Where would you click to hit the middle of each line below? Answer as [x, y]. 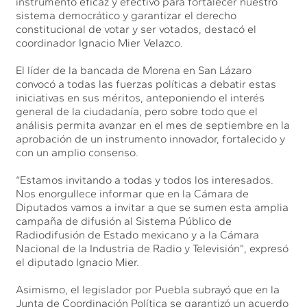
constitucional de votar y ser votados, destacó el [136, 29]
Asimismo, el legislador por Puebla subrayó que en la [148, 289]
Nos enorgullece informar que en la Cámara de [133, 193]
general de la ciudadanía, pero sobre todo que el [137, 111]
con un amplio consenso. [77, 152]
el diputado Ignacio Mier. [79, 262]
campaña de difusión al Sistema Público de [124, 221]
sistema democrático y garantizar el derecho [126, 15]
